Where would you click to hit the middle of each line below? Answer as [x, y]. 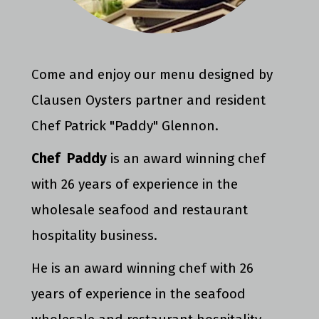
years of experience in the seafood [138, 293]
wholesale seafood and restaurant [140, 209]
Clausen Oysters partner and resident [148, 100]
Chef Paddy [69, 158]
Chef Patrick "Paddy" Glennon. [125, 125]
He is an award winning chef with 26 [142, 268]
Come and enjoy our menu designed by [152, 74]
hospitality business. [94, 235]
